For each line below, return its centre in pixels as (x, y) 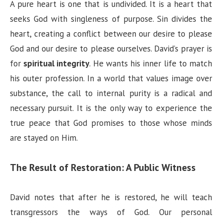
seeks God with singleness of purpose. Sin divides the (111, 19)
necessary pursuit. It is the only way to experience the (111, 108)
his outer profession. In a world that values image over (111, 79)
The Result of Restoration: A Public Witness (103, 167)
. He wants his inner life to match (151, 64)
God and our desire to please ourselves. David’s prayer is (111, 49)
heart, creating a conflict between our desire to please (111, 34)
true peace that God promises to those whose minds (111, 123)
